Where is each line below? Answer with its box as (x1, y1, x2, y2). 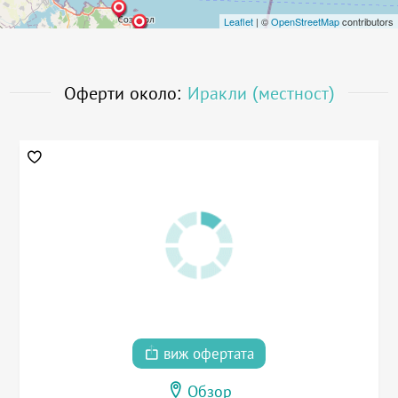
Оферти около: (63, 84, 187, 103)
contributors (339, 14, 394, 28)
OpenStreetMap (271, 14, 339, 28)
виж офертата (159, 345, 254, 362)
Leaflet (224, 14, 253, 28)
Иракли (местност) (187, 84, 335, 103)
